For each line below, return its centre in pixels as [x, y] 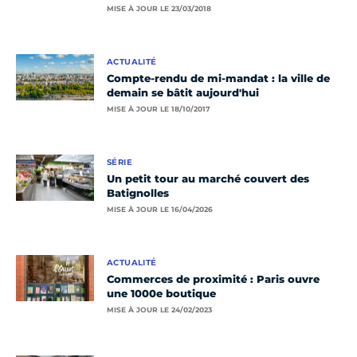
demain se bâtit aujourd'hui [183, 93]
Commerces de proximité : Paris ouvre [213, 279]
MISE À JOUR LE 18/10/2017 [159, 109]
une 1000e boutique [161, 294]
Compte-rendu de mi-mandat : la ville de [218, 78]
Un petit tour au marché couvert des [208, 179]
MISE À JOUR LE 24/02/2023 [159, 310]
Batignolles [138, 193]
